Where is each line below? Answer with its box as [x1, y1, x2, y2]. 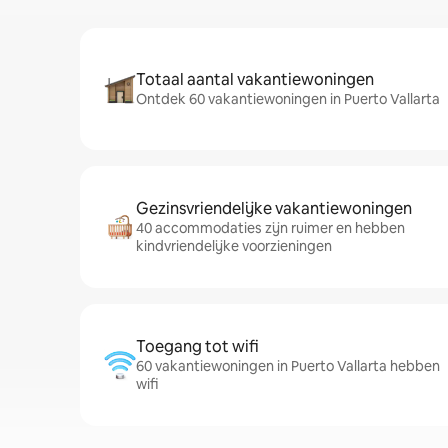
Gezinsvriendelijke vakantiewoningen [136, 198, 412, 219]
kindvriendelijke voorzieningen [136, 237, 332, 255]
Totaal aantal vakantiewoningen [136, 69, 374, 90]
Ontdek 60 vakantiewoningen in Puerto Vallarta [136, 90, 440, 108]
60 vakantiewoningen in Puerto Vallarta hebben [136, 357, 440, 375]
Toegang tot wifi [136, 336, 259, 357]
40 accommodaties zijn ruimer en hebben [136, 219, 405, 237]
